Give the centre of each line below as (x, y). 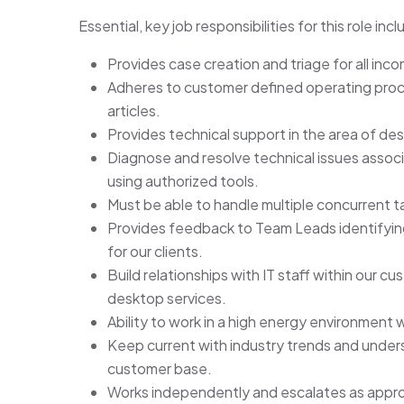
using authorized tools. (183, 181)
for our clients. (155, 252)
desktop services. (167, 298)
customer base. (160, 369)
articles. (134, 111)
